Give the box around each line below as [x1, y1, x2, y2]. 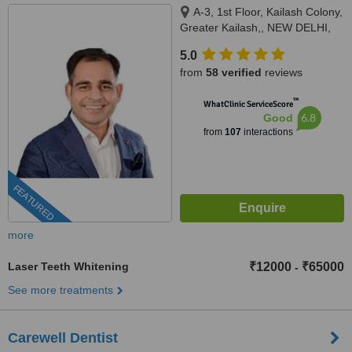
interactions [240, 126, 293, 137]
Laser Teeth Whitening [8, 260, 129, 273]
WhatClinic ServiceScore [203, 99, 293, 109]
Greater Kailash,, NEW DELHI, [180, 21, 331, 34]
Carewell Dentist [8, 330, 118, 346]
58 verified [206, 66, 262, 79]
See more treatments [8, 284, 113, 296]
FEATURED [10, 182, 57, 224]
